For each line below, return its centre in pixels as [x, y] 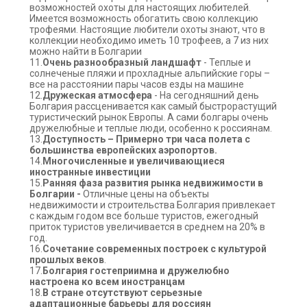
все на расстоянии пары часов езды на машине [136, 84]
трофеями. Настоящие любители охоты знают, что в [147, 29]
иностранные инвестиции [90, 172]
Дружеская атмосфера [98, 95]
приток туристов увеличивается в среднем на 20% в [147, 227]
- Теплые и [226, 62]
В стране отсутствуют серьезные [122, 293]
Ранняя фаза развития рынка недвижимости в [152, 183]
